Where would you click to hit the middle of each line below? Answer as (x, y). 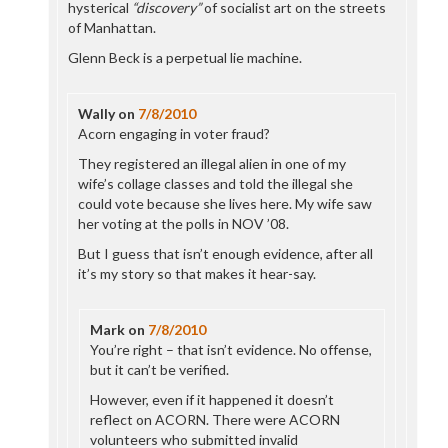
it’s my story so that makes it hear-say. (197, 273)
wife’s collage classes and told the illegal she (216, 183)
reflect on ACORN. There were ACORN (215, 419)
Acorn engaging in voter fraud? (174, 133)
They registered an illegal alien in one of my (212, 163)
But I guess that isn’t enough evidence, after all (226, 253)
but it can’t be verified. (160, 369)
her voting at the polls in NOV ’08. (184, 223)
